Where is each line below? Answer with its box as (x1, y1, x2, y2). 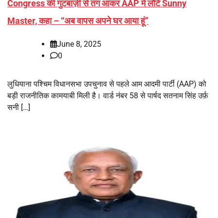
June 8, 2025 (57, 39, 101, 49)
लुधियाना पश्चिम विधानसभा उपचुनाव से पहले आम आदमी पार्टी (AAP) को (7, 79, 206, 89)
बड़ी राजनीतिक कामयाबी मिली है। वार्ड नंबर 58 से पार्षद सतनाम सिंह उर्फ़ (7, 91, 208, 101)
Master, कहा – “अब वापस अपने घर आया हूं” (7, 16, 148, 26)
